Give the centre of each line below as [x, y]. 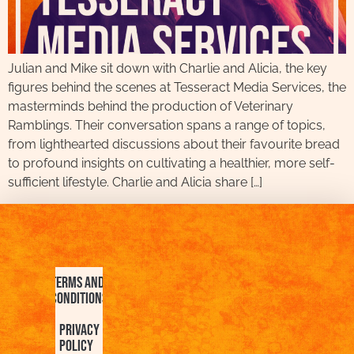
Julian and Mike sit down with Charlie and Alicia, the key [168, 69]
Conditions [79, 298]
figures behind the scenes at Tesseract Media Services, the [177, 88]
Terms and [77, 282]
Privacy [79, 330]
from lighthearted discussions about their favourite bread [174, 145]
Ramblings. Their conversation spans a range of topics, [167, 126]
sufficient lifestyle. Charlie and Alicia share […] [135, 183]
